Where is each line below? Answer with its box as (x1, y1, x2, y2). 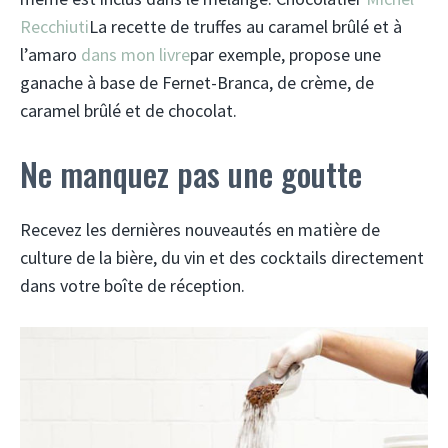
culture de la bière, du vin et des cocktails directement (20, 246, 424, 269)
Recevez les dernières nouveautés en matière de (20, 218, 380, 241)
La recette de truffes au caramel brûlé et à (89, 15, 402, 38)
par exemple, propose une (190, 43, 381, 66)
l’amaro (20, 43, 81, 66)
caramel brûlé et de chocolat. (20, 99, 237, 122)
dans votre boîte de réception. (20, 274, 245, 297)
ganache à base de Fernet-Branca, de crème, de (20, 71, 374, 94)
